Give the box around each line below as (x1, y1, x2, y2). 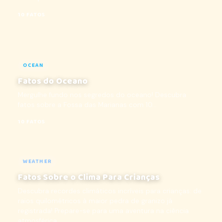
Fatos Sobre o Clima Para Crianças (18, 170, 160, 184)
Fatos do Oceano (18, 74, 88, 88)
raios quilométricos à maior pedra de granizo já (18, 197, 172, 205)
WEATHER (23, 157, 52, 166)
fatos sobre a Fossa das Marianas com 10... (18, 101, 157, 109)
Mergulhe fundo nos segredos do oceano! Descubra (18, 91, 186, 99)
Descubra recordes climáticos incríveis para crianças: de (18, 187, 202, 195)
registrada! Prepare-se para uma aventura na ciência (18, 207, 189, 215)
